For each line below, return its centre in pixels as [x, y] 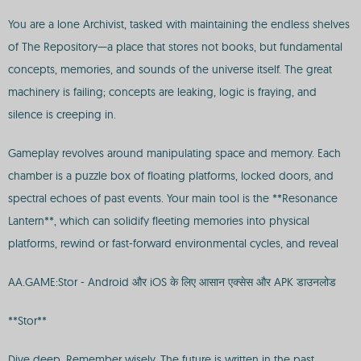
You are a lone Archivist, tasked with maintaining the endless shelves [179, 24]
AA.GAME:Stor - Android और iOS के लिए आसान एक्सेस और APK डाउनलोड [172, 282]
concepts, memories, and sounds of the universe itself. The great [170, 69]
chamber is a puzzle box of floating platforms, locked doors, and [171, 176]
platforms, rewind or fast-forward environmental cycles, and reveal [173, 243]
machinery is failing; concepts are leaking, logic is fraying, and [162, 92]
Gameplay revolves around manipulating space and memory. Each [174, 153]
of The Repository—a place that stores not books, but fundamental [175, 47]
